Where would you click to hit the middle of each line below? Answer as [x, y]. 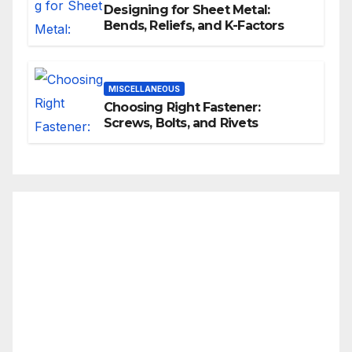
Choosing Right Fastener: [182, 107]
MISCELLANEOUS [144, 88]
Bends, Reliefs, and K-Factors [194, 25]
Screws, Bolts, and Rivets [181, 123]
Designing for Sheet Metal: [187, 9]
